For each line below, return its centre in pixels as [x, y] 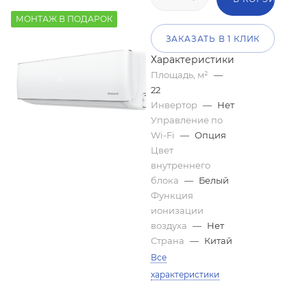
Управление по [186, 120]
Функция [172, 195]
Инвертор [175, 105]
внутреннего [180, 165]
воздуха [170, 225]
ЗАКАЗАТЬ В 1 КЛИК [213, 38]
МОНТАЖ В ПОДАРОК [64, 19]
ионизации [177, 210]
